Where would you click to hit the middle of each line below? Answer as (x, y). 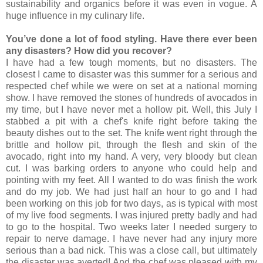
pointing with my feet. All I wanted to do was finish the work (131, 180)
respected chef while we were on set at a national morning (131, 86)
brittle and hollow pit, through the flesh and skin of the (131, 144)
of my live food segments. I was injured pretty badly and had (131, 215)
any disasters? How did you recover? (89, 50)
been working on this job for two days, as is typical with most (131, 203)
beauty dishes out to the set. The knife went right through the (131, 133)
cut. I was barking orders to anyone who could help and (131, 168)
